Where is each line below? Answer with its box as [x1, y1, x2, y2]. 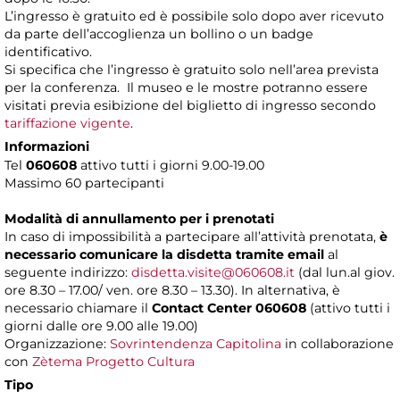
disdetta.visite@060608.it [131, 264, 295, 281]
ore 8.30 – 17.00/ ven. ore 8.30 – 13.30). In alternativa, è [4, 282, 340, 299]
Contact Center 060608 [152, 300, 306, 317]
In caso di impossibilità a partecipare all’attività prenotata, [4, 229, 379, 246]
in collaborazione [281, 336, 394, 353]
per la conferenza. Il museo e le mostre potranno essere [4, 79, 368, 96]
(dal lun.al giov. [295, 264, 395, 281]
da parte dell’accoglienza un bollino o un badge [4, 26, 313, 43]
